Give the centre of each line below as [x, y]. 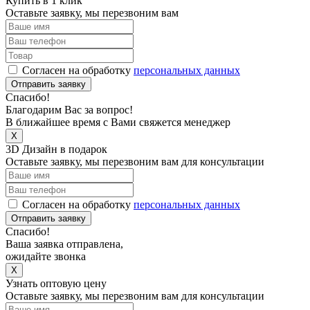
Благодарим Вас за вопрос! [69, 110]
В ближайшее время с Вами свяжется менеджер [118, 122]
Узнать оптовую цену [56, 283]
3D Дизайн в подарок [56, 149]
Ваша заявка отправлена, [64, 244]
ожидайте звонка [46, 256]
